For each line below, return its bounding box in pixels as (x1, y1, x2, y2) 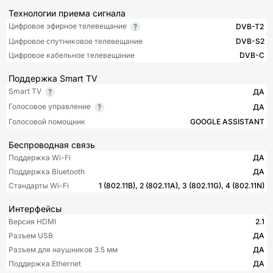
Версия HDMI (9, 216, 56, 226)
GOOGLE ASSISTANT (190, 116, 264, 126)
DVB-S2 (236, 37, 264, 46)
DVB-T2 (236, 22, 264, 32)
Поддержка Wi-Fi (9, 152, 71, 162)
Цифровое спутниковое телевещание (9, 37, 143, 46)
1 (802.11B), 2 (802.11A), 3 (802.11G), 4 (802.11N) (99, 180, 264, 190)
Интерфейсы (9, 203, 62, 214)
